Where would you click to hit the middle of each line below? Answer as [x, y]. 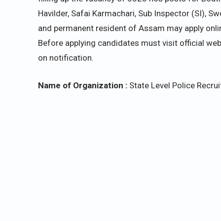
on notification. [66, 58]
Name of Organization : [84, 85]
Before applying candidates [89, 43]
